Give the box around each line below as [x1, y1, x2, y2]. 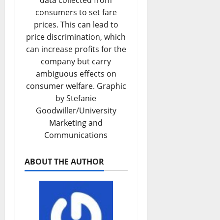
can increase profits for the [26, 44, 126, 55]
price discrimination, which [26, 31, 126, 43]
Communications [44, 130, 108, 141]
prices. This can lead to [33, 19, 118, 30]
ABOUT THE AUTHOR [25, 156, 104, 167]
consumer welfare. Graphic [26, 81, 126, 92]
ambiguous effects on [35, 68, 116, 80]
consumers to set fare [35, 7, 117, 18]
